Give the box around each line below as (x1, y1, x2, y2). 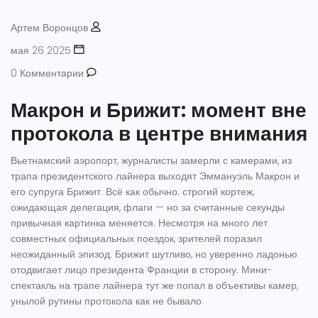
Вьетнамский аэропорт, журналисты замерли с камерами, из (11, 153, 292, 168)
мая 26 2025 (11, 43, 71, 58)
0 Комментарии (11, 66, 84, 81)
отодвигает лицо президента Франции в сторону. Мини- (11, 263, 272, 278)
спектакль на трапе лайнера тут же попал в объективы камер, (11, 278, 298, 293)
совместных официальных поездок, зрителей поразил (11, 231, 262, 246)
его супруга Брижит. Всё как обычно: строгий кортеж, (11, 185, 254, 199)
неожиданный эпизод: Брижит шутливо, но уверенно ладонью (11, 247, 297, 262)
